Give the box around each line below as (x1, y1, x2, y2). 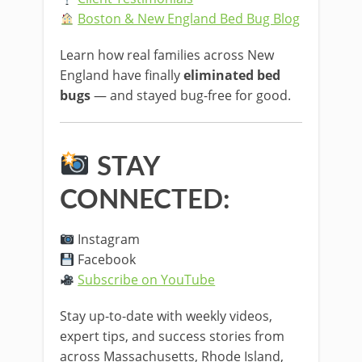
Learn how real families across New (60, 46, 274, 64)
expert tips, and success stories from (60, 327, 284, 345)
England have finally (60, 66, 183, 84)
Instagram (74, 230, 141, 248)
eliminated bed (183, 66, 280, 84)
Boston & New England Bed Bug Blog (78, 10, 301, 27)
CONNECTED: (60, 187, 230, 213)
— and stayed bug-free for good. (90, 86, 291, 104)
